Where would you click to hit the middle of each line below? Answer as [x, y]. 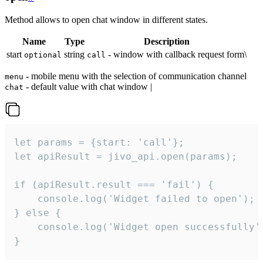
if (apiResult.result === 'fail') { [114, 184]
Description [167, 41]
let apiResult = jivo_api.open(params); [126, 156]
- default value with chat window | [88, 86]
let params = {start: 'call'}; [99, 142]
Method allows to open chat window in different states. [106, 19]
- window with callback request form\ [176, 54]
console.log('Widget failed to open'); [134, 198]
